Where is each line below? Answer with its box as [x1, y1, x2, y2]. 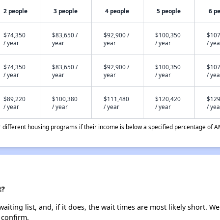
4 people [105, 7, 130, 15]
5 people [157, 7, 181, 15]
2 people [3, 7, 28, 15]
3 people [54, 7, 78, 15]
